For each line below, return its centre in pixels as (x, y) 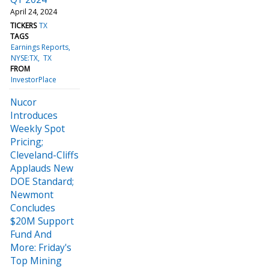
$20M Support (42, 221)
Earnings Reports (40, 47)
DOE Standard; (42, 181)
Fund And (31, 234)
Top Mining (36, 260)
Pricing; (27, 141)
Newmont (32, 194)
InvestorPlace (34, 79)
